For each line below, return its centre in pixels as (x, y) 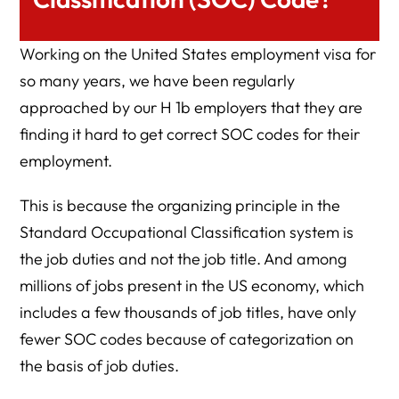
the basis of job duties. (100, 366)
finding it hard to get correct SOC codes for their (190, 134)
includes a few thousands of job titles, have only (188, 312)
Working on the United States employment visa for (198, 54)
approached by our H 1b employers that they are (191, 107)
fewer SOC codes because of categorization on (187, 339)
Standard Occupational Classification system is (187, 232)
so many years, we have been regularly (158, 81)
